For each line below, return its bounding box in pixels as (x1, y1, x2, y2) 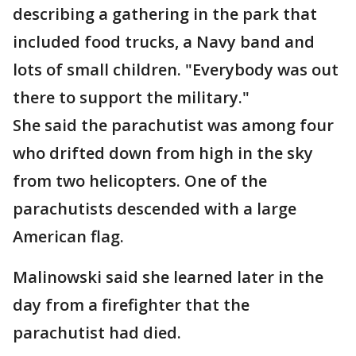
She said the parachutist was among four (13, 114, 334, 136)
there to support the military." (13, 87, 250, 108)
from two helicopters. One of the (13, 170, 267, 192)
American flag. (13, 226, 124, 247)
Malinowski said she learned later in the (13, 266, 323, 288)
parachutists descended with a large (13, 198, 296, 219)
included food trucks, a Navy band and (13, 31, 315, 52)
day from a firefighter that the (13, 294, 250, 315)
